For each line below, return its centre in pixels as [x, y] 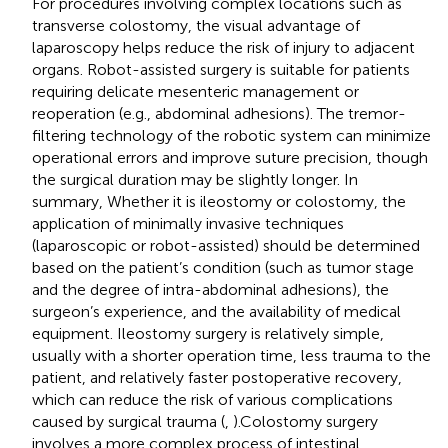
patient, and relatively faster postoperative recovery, [217, 377]
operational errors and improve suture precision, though [230, 157]
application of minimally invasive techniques [188, 223]
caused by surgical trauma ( [128, 421]
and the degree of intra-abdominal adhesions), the [210, 289]
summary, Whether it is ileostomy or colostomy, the [219, 201]
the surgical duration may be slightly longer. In [195, 179]
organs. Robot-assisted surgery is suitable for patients [221, 69]
